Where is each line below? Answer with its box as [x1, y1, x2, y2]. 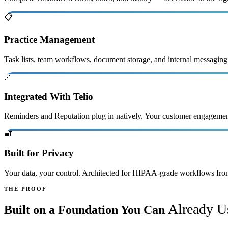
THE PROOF [4, 185, 47, 192]
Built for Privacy [4, 148, 74, 159]
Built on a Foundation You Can [4, 203, 168, 216]
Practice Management [4, 34, 95, 45]
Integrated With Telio [4, 91, 93, 102]
